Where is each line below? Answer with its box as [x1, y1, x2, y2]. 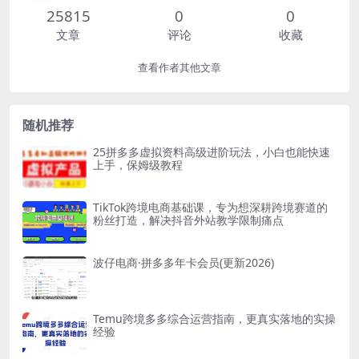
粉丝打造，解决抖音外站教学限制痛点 [93, 212, 284, 228]
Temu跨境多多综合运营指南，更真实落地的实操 [93, 310, 336, 326]
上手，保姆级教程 [93, 156, 183, 172]
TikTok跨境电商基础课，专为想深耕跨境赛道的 [93, 199, 328, 215]
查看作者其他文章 [138, 61, 221, 74]
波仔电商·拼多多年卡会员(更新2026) [93, 255, 274, 271]
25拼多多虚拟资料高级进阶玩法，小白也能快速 [93, 143, 330, 159]
